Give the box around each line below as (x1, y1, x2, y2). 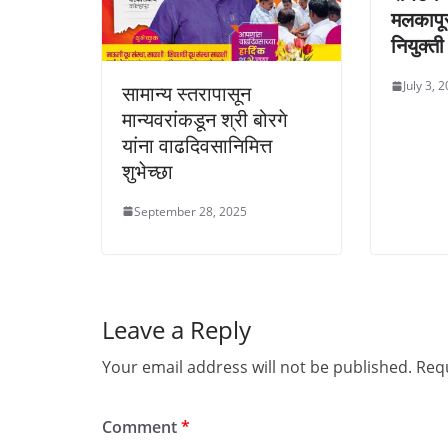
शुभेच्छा (122, 157, 173, 185)
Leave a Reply (102, 312, 251, 346)
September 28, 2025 (134, 202, 247, 220)
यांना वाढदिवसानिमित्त (122, 131, 272, 159)
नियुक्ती (391, 32, 444, 60)
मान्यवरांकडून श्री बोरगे (122, 105, 287, 133)
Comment (102, 415, 181, 438)
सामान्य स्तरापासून (122, 79, 251, 107)
